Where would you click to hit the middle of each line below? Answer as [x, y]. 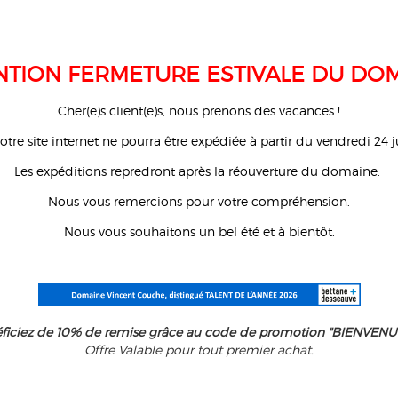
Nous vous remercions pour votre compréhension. [199, 201]
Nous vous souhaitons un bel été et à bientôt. [199, 231]
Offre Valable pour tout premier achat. [199, 349]
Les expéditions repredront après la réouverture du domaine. [199, 171]
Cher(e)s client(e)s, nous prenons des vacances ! [199, 111]
